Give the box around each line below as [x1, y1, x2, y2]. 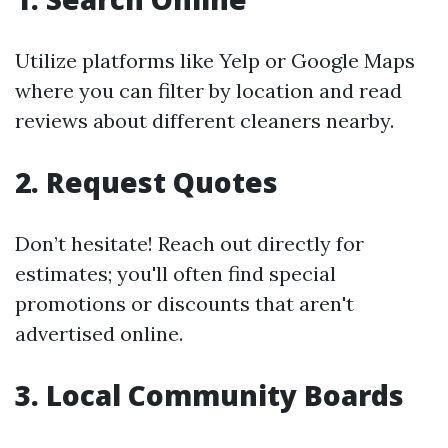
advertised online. [15, 320, 183, 346]
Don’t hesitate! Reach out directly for [15, 230, 364, 256]
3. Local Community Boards [15, 375, 404, 414]
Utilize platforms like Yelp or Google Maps [15, 47, 415, 73]
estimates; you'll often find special [15, 260, 336, 286]
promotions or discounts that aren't [15, 290, 354, 316]
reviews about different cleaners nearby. [15, 107, 394, 133]
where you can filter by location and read [15, 77, 402, 103]
